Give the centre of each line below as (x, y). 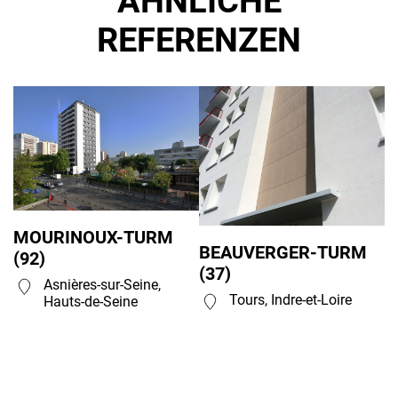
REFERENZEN (199, 40)
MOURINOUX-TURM (93, 237)
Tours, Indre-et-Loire (291, 299)
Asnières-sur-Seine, (102, 284)
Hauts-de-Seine (91, 301)
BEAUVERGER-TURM (283, 252)
